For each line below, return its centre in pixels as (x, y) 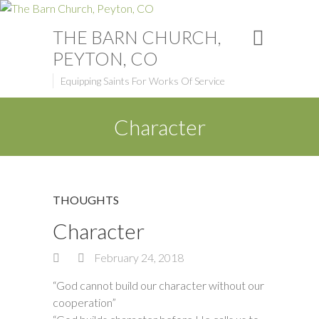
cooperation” (84, 302)
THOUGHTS (86, 200)
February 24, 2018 (138, 257)
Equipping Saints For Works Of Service (143, 81)
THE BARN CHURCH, (137, 37)
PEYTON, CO (105, 58)
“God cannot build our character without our (158, 285)
